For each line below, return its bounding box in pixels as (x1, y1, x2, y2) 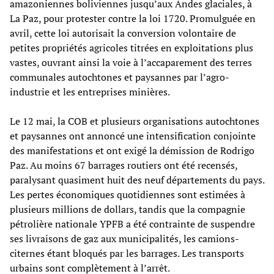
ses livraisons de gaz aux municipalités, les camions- (10, 231, 239, 245)
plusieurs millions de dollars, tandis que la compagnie (10, 202, 245, 216)
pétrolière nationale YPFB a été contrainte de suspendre (10, 217, 255, 231)
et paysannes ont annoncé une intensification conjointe (10, 128, 256, 143)
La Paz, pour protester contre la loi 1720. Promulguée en (10, 11, 256, 25)
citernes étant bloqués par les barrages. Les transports (10, 246, 244, 260)
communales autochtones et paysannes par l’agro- (10, 70, 229, 84)
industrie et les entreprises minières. (10, 84, 170, 98)
